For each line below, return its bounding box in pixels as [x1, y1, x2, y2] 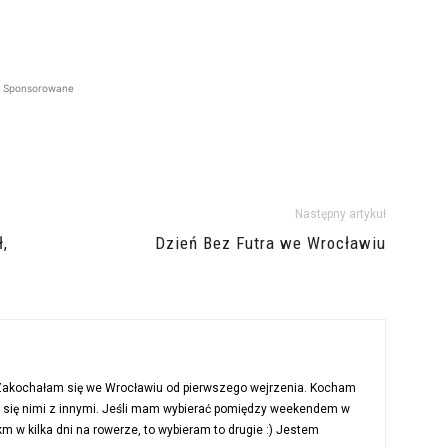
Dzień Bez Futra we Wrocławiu [155, 233, 386, 254]
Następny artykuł [295, 207, 386, 222]
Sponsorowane [2, 82, 74, 95]
